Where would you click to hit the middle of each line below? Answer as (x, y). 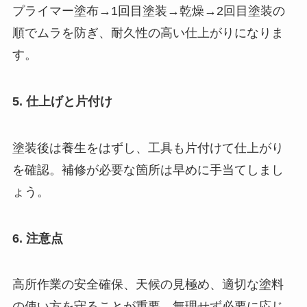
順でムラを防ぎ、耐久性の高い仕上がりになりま (148, 33)
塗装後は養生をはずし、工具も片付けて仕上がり (148, 148)
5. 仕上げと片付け (62, 101)
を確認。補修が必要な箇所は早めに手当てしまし (148, 170)
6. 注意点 (37, 238)
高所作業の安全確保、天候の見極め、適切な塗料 (148, 285)
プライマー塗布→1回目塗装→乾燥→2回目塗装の (148, 11)
